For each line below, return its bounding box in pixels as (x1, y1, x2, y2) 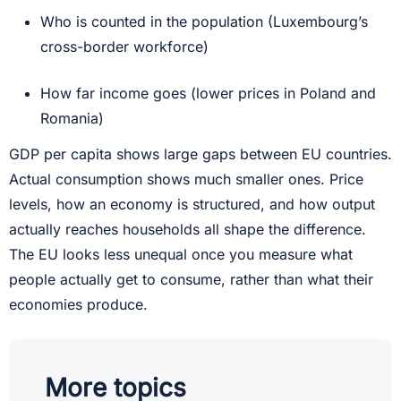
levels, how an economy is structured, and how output (9, 195, 375, 214)
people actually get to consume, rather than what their (9, 270, 373, 289)
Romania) (40, 109, 104, 128)
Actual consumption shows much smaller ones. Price (9, 170, 363, 189)
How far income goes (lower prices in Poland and (40, 84, 376, 103)
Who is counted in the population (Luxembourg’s (40, 13, 368, 31)
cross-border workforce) (40, 38, 209, 56)
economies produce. (9, 295, 148, 314)
